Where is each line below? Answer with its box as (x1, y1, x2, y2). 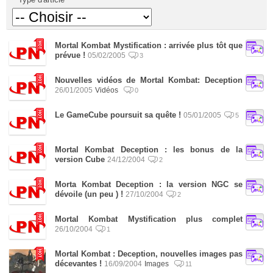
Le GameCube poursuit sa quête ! (55, 110, 181, 119)
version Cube (55, 155, 105, 164)
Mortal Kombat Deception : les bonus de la (55, 145, 243, 154)
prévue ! (55, 51, 85, 60)
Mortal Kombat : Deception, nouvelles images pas (55, 249, 243, 258)
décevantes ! (55, 259, 102, 268)
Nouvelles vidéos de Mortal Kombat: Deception (55, 76, 243, 85)
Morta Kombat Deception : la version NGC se (55, 180, 243, 189)
